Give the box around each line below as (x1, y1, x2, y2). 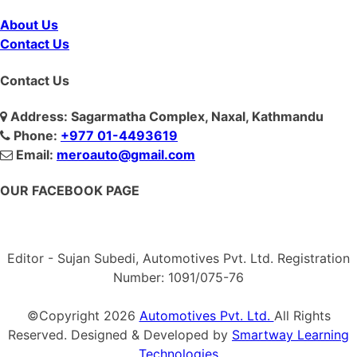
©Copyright (26, 308, 104, 324)
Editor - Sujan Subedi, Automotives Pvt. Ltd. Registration (7, 250, 350, 267)
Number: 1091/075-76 (113, 269, 244, 286)
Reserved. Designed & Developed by (8, 327, 232, 343)
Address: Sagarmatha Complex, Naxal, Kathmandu (10, 108, 324, 124)
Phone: (10, 127, 61, 143)
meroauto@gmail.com (57, 146, 195, 163)
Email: (16, 146, 57, 163)
